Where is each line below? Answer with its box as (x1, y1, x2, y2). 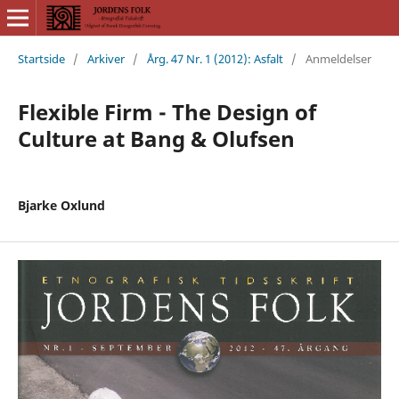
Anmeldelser (305, 50, 371, 67)
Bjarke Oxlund (17, 196, 105, 214)
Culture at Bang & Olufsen (17, 123, 295, 153)
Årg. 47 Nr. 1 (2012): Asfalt (146, 50, 283, 67)
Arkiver (86, 50, 125, 67)
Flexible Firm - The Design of (17, 96, 316, 126)
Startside (17, 50, 65, 67)
